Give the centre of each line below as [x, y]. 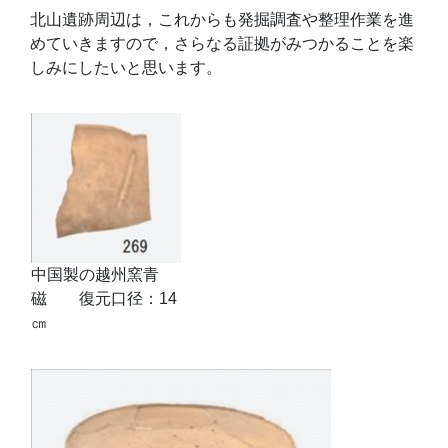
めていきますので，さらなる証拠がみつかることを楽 [222, 43]
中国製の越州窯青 [95, 274]
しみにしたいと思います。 [126, 67]
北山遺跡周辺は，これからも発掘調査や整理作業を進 [222, 19]
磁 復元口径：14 [104, 298]
